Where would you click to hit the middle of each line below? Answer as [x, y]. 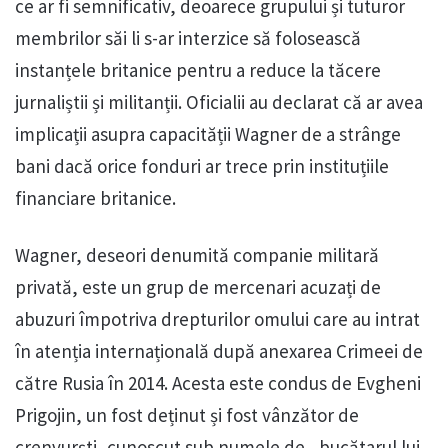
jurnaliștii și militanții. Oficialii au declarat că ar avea [219, 102]
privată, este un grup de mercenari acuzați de [198, 287]
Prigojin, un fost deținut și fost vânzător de [187, 415]
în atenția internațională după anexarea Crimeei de [219, 351]
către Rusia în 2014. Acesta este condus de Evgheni [218, 383]
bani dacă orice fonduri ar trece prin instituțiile [202, 166]
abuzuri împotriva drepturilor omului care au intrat [217, 319]
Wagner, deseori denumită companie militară [197, 255]
